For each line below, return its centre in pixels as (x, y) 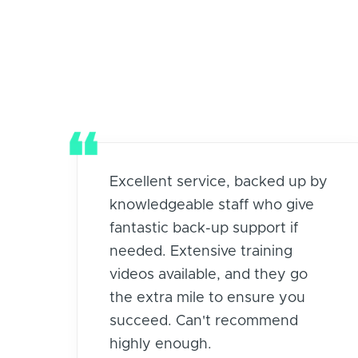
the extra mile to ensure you (207, 298)
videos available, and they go (209, 274)
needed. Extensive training (201, 251)
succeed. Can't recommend (204, 321)
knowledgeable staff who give (212, 205)
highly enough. (161, 344)
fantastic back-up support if (204, 228)
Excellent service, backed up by (219, 182)
